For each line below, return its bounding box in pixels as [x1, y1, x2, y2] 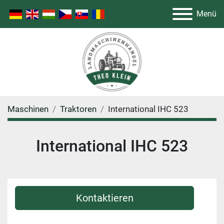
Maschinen [7, 104, 48, 114]
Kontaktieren [75, 192, 133, 204]
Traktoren [60, 104, 96, 114]
